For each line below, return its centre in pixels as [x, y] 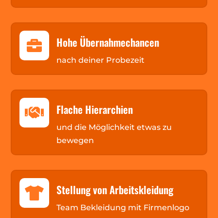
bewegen [75, 141]
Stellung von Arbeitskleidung [115, 190]
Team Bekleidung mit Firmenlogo [123, 208]
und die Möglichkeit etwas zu [114, 127]
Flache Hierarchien [94, 109]
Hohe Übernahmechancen [108, 42]
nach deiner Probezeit [100, 60]
